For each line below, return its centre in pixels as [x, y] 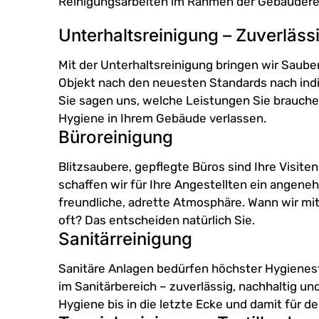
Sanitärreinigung [125, 239]
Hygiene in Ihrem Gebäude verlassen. [162, 119]
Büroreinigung [116, 137]
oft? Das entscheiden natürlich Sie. [157, 220]
